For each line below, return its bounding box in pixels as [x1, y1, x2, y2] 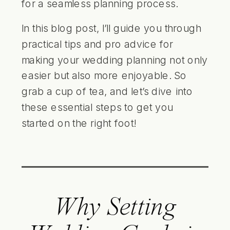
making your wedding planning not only [22, 53, 208, 66]
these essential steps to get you [22, 101, 174, 113]
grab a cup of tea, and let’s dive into [22, 85, 193, 98]
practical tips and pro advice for [22, 37, 174, 50]
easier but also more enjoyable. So [22, 69, 187, 82]
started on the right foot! [22, 117, 136, 129]
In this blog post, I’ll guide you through [22, 22, 201, 34]
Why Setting [54, 195, 176, 221]
